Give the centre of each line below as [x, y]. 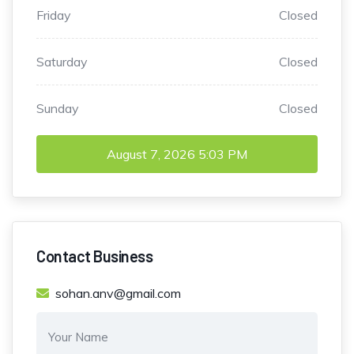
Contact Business [94, 256]
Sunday [58, 109]
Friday [54, 15]
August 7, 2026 [151, 154]
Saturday [62, 62]
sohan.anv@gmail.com [118, 294]
